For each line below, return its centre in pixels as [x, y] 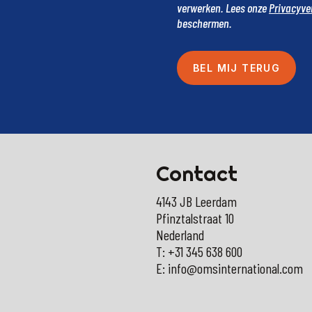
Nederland [180, 235]
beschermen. [204, 23]
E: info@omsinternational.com [229, 268]
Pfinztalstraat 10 [195, 218]
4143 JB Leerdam [196, 202]
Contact [197, 174]
